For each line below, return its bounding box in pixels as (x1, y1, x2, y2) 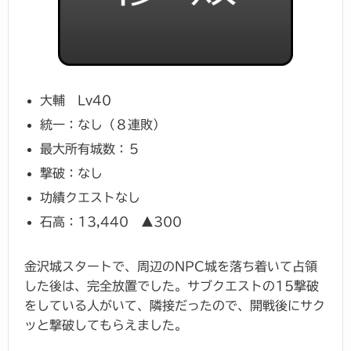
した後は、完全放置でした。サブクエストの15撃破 (24, 279, 319, 292)
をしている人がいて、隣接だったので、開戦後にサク (24, 299, 325, 312)
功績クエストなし (40, 190, 140, 204)
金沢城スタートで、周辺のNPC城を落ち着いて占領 (24, 259, 317, 273)
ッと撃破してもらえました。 (24, 318, 187, 331)
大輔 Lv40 (40, 93, 111, 107)
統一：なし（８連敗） (40, 118, 165, 131)
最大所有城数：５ (40, 142, 140, 155)
